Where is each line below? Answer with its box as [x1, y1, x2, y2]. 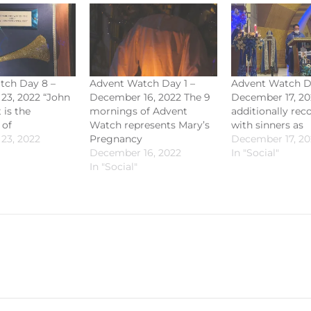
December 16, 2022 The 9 [89, 91, 210, 104]
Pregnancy [89, 133, 142, 146]
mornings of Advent [89, 105, 187, 118]
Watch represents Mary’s [89, 119, 210, 132]
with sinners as [231, 119, 304, 132]
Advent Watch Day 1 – [89, 77, 195, 90]
